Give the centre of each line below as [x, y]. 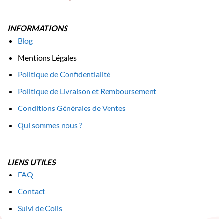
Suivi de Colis [40, 208]
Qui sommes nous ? [50, 125]
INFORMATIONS [37, 28]
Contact [31, 191]
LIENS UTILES [32, 162]
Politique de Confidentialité [64, 74]
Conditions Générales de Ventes [71, 108]
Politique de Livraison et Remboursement [87, 91]
